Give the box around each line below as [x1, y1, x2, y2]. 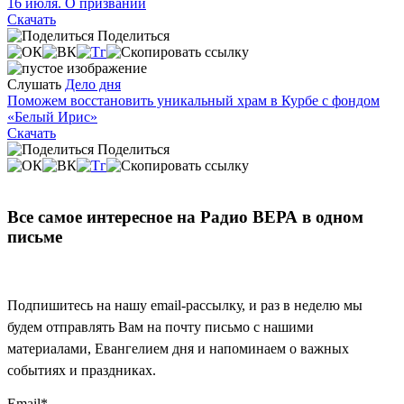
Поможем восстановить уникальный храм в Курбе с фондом [7, 93, 380, 109]
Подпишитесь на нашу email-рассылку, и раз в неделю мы [7, 297, 363, 313]
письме [7, 227, 62, 247]
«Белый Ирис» [7, 109, 97, 125]
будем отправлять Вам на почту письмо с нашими [7, 318, 314, 335]
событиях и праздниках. [7, 362, 156, 378]
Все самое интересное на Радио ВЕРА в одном [7, 207, 363, 227]
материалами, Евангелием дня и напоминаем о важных [7, 340, 349, 356]
